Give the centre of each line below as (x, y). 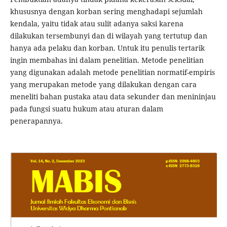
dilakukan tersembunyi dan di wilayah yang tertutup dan (108, 36)
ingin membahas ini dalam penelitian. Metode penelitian (107, 60)
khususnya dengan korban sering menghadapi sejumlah (106, 12)
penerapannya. (36, 121)
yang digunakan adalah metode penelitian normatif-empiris (112, 72)
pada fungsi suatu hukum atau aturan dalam (86, 109)
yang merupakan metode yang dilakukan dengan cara (103, 85)
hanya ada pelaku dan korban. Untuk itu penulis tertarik (107, 48)
